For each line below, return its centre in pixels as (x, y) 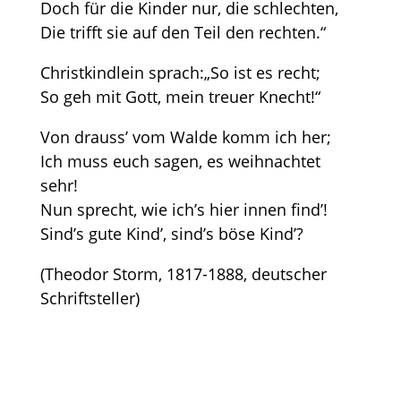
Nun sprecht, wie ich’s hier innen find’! (183, 209)
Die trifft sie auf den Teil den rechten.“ (183, 32)
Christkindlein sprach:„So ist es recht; (180, 73)
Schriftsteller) (90, 298)
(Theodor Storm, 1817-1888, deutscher (183, 274)
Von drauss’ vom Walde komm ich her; (185, 137)
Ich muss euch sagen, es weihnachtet (180, 161)
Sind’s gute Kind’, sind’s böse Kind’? (171, 234)
